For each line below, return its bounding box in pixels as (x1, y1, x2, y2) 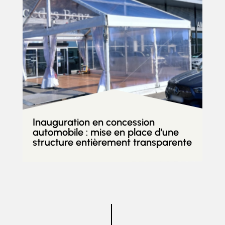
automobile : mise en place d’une (32, 126, 179, 138)
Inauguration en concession (32, 116, 155, 128)
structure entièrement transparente (32, 136, 192, 148)
